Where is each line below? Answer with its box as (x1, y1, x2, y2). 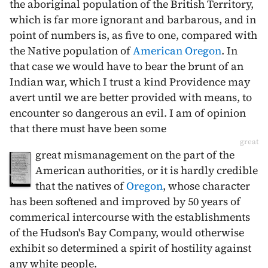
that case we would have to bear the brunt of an (10, 59, 243, 74)
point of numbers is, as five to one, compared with (10, 28, 257, 42)
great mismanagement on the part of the (35, 147, 234, 162)
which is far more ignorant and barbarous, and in (10, 12, 256, 27)
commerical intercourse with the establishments (10, 209, 250, 224)
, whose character (163, 178, 250, 193)
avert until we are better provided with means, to (10, 90, 252, 105)
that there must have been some (10, 121, 166, 136)
